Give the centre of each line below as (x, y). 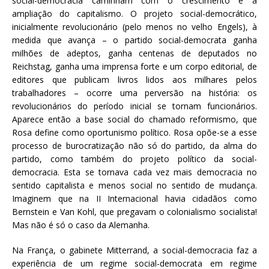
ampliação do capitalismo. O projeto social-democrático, (134, 13)
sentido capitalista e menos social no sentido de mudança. (134, 185)
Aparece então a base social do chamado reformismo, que (134, 119)
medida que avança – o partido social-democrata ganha (134, 40)
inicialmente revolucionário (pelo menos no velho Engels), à (134, 26)
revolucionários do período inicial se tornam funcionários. (134, 106)
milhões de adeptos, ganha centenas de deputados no (134, 53)
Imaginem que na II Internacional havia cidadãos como (134, 198)
